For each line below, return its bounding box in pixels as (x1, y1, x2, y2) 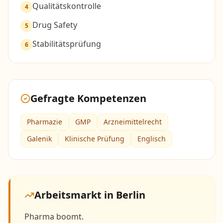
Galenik (27, 134, 52, 143)
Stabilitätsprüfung (32, 38, 101, 49)
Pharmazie (27, 117, 62, 126)
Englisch (137, 134, 166, 143)
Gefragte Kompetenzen (30, 92, 146, 105)
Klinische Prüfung (65, 134, 124, 143)
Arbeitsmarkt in (34, 188, 116, 202)
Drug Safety (32, 19, 77, 30)
